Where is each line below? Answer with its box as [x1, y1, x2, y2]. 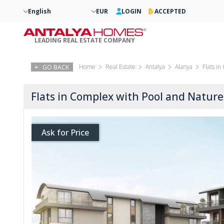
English [28, 7, 51, 15]
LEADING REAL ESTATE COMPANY [34, 35, 135, 44]
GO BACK [42, 62, 69, 71]
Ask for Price [41, 127, 89, 138]
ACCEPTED [154, 7, 186, 15]
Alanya [175, 62, 192, 71]
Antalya [145, 62, 165, 71]
